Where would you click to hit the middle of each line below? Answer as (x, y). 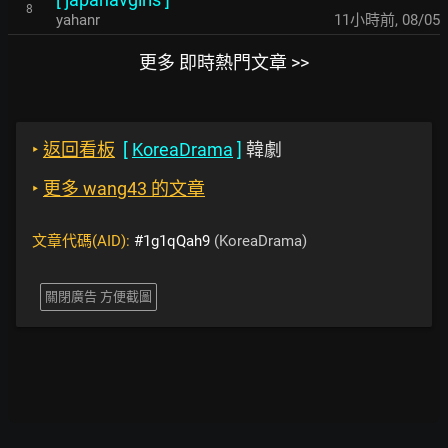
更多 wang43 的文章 (124, 188)
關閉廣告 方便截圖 (98, 296)
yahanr (78, 20)
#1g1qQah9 (172, 241)
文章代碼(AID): (83, 241)
